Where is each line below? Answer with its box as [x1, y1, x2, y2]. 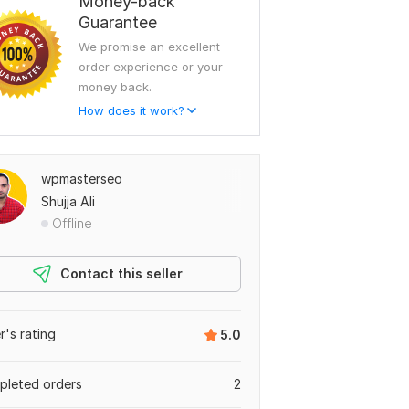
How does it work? [79, 103, 184, 118]
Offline [52, 215, 92, 231]
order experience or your [79, 59, 223, 74]
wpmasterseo [41, 171, 122, 186]
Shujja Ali [41, 194, 95, 209]
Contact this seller [60, 266, 183, 281]
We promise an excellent [79, 39, 220, 54]
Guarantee [79, 13, 157, 32]
